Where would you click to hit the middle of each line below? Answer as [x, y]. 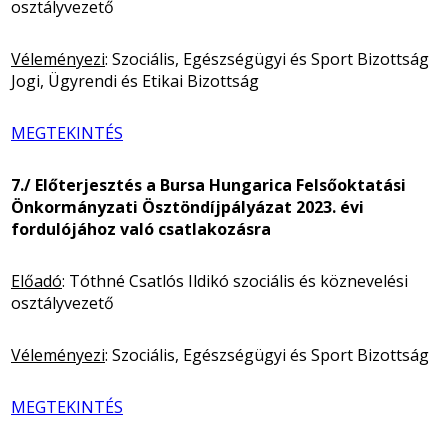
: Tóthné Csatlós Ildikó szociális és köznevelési [235, 280]
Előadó [36, 280]
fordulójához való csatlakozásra [141, 228]
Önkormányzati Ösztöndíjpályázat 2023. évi [187, 206]
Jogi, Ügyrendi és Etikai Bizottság [135, 80]
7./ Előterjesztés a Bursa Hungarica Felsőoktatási [208, 184]
